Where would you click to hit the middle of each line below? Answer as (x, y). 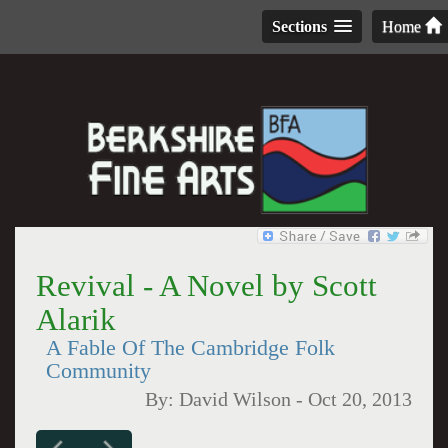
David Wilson (235, 399)
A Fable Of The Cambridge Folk (190, 348)
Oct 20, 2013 (360, 399)
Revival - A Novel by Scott (206, 285)
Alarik (75, 319)
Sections (299, 26)
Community (98, 371)
